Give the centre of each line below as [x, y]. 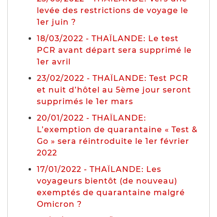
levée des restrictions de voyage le [113, 10]
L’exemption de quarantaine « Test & [117, 129]
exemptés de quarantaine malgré [111, 192]
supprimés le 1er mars [85, 101]
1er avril [54, 62]
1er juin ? [56, 22]
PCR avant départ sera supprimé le [114, 50]
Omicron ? [59, 204]
